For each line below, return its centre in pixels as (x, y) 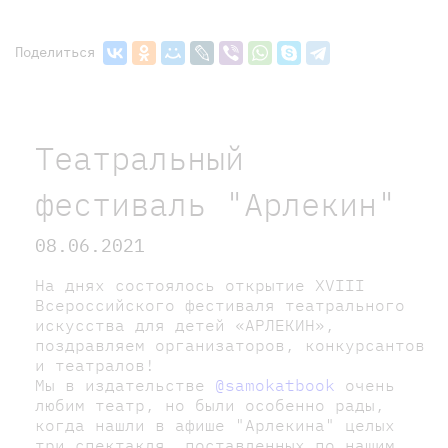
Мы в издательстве (125, 384)
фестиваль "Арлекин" (215, 203)
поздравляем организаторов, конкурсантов (230, 344)
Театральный (139, 157)
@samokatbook (275, 384)
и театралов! (95, 364)
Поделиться (55, 51)
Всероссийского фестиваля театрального (220, 304)
